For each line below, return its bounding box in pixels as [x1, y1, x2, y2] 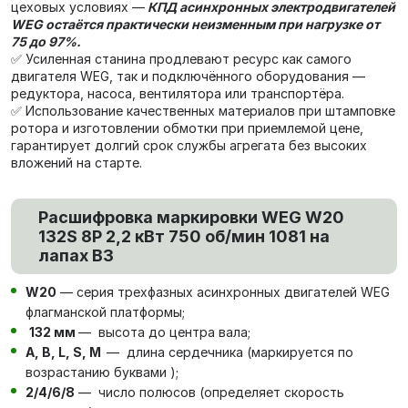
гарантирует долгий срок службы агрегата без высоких [11, 138, 367, 153]
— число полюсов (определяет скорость [75, 384, 344, 400]
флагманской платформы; [25, 304, 185, 320]
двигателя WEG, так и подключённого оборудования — [11, 68, 365, 84]
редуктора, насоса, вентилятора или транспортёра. [11, 86, 344, 101]
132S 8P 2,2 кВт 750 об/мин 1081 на [38, 227, 330, 246]
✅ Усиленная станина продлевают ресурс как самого [11, 51, 352, 66]
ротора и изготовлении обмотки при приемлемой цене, [11, 120, 363, 136]
